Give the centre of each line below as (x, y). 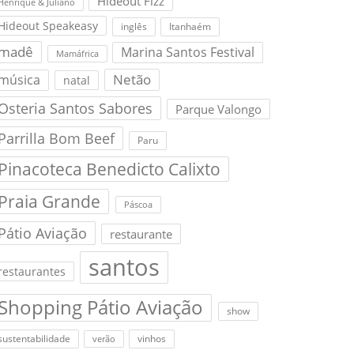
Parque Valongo (219, 109)
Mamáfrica (78, 53)
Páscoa (138, 204)
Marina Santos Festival (188, 52)
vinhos (152, 339)
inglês (134, 27)
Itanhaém (190, 27)
